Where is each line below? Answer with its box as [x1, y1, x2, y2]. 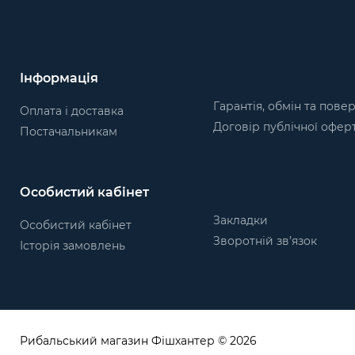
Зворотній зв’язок [212, 233, 317, 248]
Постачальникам [20, 124, 117, 139]
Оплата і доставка [20, 104, 124, 118]
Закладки [212, 212, 268, 227]
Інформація [20, 71, 98, 86]
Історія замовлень [20, 238, 125, 253]
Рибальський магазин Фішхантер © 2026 [20, 333, 257, 348]
